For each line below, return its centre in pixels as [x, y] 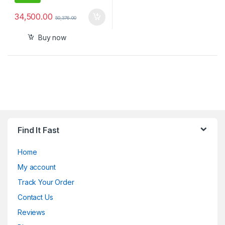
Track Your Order [46, 182]
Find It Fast [39, 130]
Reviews [32, 212]
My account [37, 167]
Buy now [52, 37]
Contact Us [35, 197]
